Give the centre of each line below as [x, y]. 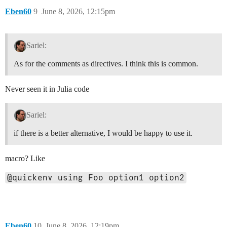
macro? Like [25, 158]
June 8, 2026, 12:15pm [78, 12]
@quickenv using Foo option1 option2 [96, 177]
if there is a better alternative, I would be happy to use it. [103, 133]
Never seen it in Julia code [47, 89]
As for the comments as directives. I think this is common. [106, 64]
